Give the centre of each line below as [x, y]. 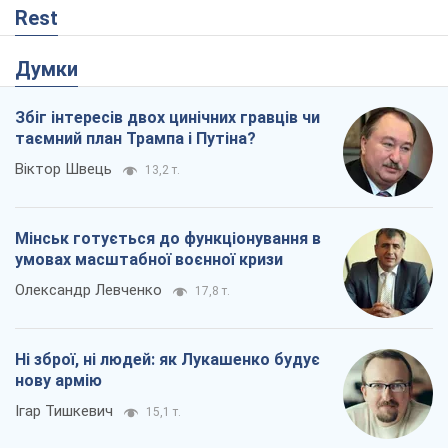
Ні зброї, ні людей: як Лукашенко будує [167, 360]
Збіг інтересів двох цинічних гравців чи [167, 118]
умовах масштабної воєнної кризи [149, 260]
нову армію [58, 381]
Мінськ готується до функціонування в [168, 239]
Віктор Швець [63, 169]
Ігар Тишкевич [64, 411]
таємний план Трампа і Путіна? [135, 139]
